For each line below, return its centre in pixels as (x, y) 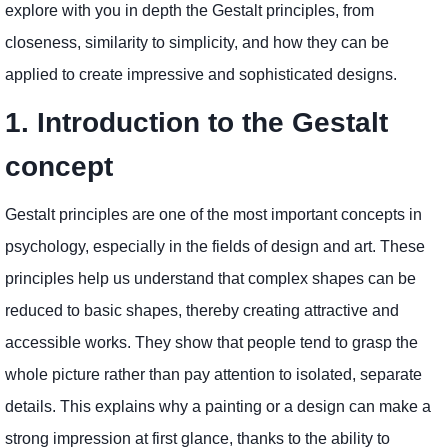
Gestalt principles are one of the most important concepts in (213, 215)
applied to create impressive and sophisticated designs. (201, 75)
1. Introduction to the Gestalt (196, 123)
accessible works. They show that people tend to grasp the (211, 343)
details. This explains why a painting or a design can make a (218, 407)
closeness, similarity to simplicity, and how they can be (197, 43)
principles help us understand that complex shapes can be (210, 279)
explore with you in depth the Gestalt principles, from (189, 11)
